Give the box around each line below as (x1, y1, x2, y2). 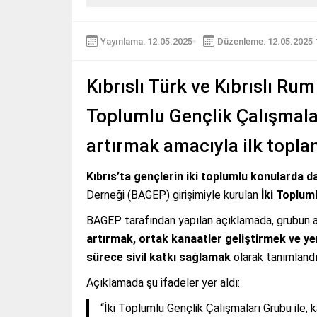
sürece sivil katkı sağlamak (86, 250, 231, 265)
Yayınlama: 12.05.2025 (100, 35, 192, 47)
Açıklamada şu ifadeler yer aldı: (86, 276, 240, 290)
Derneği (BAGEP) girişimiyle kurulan (86, 188, 261, 202)
